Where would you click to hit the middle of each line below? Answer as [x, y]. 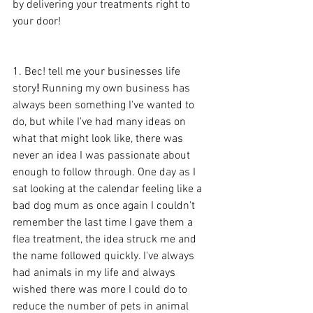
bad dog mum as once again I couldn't [105, 206]
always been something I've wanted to [105, 105]
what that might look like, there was [99, 139]
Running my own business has [116, 89]
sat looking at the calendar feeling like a [109, 189]
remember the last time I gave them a [104, 223]
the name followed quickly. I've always [105, 256]
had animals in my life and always [95, 273]
